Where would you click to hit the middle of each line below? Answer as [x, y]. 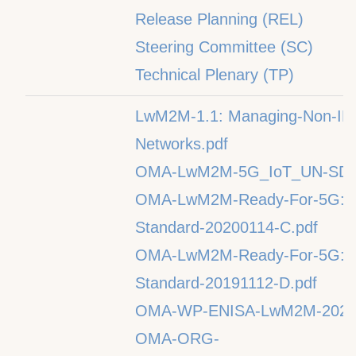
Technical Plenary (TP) [215, 75]
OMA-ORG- [177, 339]
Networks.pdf [182, 144]
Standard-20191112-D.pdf [226, 283]
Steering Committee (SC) [224, 47]
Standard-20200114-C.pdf [226, 227]
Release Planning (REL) [219, 19]
